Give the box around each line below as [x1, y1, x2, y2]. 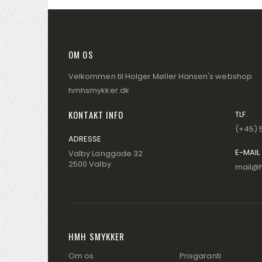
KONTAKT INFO [68, 108, 124, 121]
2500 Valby [68, 158, 111, 170]
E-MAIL [235, 146, 260, 158]
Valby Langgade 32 [68, 147, 143, 159]
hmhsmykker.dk [68, 84, 129, 96]
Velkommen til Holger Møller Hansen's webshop [68, 70, 252, 82]
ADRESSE [68, 133, 102, 144]
